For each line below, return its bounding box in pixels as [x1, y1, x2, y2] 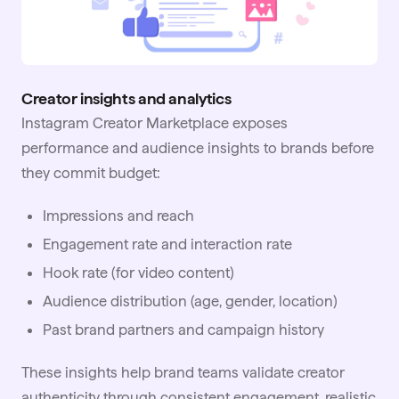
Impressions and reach [43, 206, 194, 224]
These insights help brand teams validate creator [21, 362, 345, 381]
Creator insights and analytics [21, 88, 232, 108]
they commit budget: [21, 163, 160, 182]
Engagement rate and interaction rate [43, 234, 292, 253]
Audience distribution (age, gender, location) [43, 291, 338, 310]
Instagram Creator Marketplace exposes [21, 113, 288, 132]
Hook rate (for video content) [43, 263, 234, 281]
